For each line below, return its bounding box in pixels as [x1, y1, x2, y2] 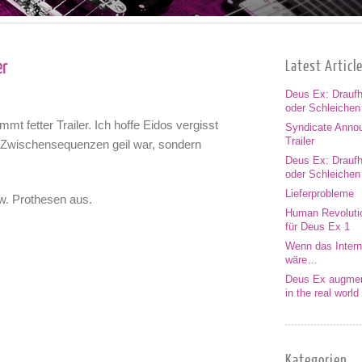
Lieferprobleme [284, 187, 354, 200]
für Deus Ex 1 [284, 221, 350, 233]
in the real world [284, 287, 359, 299]
